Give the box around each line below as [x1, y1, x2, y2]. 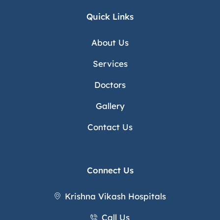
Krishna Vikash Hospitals [65, 191, 166, 201]
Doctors [94, 79, 126, 90]
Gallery [95, 100, 125, 111]
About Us [91, 37, 129, 48]
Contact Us [87, 121, 133, 132]
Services [92, 58, 128, 69]
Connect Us [86, 165, 134, 175]
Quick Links [86, 11, 134, 22]
